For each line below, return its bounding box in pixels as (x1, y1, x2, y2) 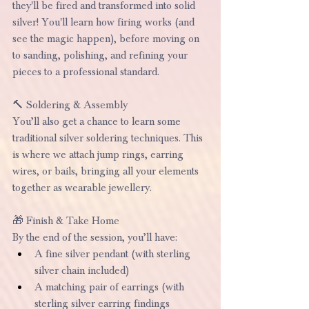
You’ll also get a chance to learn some (12, 114, 183, 128)
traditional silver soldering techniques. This (12, 131, 206, 144)
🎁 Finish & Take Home (12, 214, 119, 227)
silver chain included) (34, 263, 129, 277)
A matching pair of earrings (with (34, 280, 187, 293)
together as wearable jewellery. (12, 181, 152, 194)
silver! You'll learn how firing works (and (12, 15, 197, 28)
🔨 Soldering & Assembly (12, 98, 128, 111)
